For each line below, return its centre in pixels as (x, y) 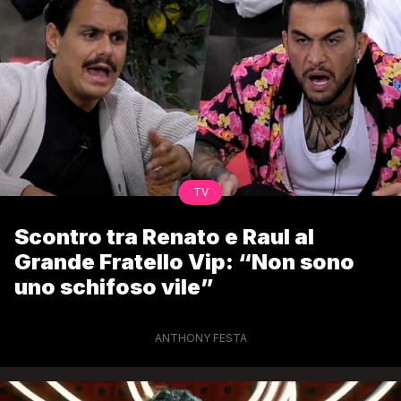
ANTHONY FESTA (200, 338)
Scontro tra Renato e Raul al (164, 237)
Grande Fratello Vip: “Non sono (184, 262)
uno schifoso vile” (114, 287)
